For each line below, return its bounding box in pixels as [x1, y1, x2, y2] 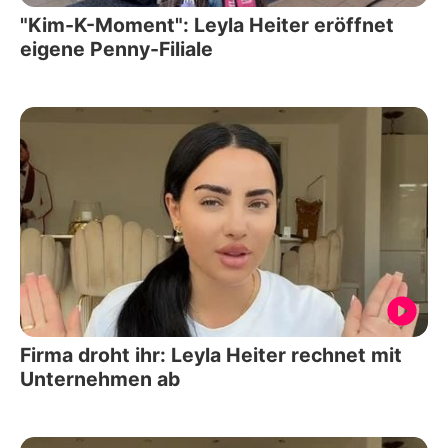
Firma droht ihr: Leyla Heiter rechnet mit [20, 342, 402, 367]
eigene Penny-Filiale [20, 37, 213, 62]
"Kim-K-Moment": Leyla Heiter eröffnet [20, 13, 394, 38]
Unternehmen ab [20, 366, 180, 391]
